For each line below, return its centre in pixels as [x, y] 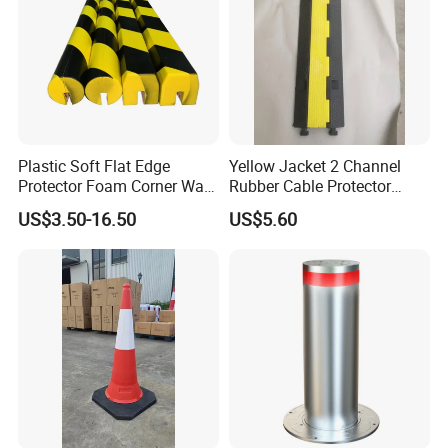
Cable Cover [270, 206]
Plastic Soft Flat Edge [94, 166]
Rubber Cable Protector [309, 186]
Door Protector [69, 206]
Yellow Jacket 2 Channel [314, 166]
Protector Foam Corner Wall [115, 186]
